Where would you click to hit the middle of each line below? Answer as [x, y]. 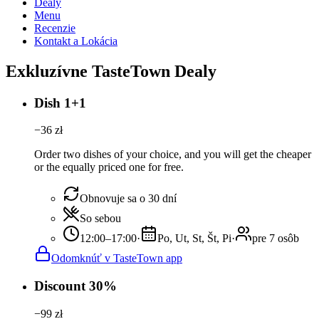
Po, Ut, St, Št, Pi [194, 239]
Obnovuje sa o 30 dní [128, 199]
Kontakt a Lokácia [76, 41]
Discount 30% [75, 286]
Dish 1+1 [60, 103]
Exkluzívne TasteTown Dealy [111, 71]
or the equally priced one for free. [109, 167]
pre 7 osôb [276, 239]
